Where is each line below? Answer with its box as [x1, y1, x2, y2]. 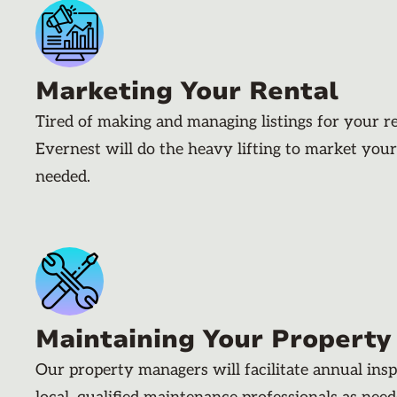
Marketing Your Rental [35, 74, 339, 108]
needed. [35, 167, 90, 186]
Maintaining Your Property [35, 322, 391, 356]
